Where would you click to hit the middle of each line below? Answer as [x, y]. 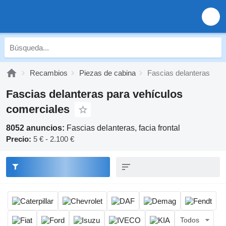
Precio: [19, 139]
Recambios [49, 73]
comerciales [38, 109]
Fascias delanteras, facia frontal [123, 128]
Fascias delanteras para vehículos [94, 94]
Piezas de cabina [107, 73]
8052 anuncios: [36, 128]
